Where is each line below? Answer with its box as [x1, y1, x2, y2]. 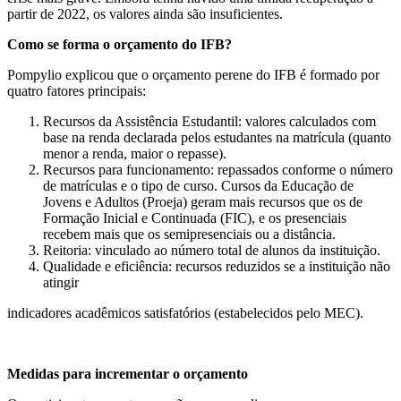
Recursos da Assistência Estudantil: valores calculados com [43, 114, 376, 130]
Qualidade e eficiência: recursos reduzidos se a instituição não [43, 259, 390, 275]
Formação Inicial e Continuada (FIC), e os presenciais [43, 210, 346, 226]
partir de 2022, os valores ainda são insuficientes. [7, 6, 283, 22]
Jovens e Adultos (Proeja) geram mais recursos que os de [43, 194, 363, 210]
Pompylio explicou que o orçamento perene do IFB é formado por [7, 67, 380, 83]
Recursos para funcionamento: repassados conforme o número [43, 162, 393, 178]
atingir [43, 275, 79, 291]
